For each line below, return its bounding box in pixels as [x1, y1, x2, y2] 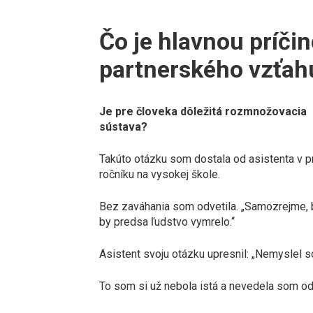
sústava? [99, 120, 147, 133]
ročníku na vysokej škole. [99, 168, 220, 181]
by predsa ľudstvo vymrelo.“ [99, 215, 235, 228]
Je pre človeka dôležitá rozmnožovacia [99, 105, 307, 118]
